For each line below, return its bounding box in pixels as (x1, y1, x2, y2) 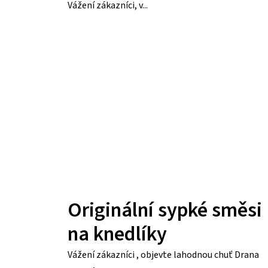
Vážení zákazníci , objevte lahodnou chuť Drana (68, 248, 259, 261)
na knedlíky (68, 219, 167, 249)
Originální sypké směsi (68, 195, 262, 225)
